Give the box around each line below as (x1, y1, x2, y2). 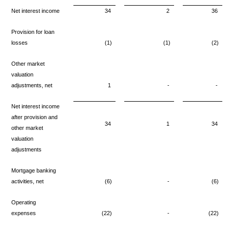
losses (11, 39, 28, 46)
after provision (11, 113, 48, 120)
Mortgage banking (11, 167, 56, 174)
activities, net (11, 178, 44, 184)
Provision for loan (11, 28, 54, 35)
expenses (11, 209, 36, 216)
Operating (11, 199, 36, 205)
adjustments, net (11, 82, 52, 88)
